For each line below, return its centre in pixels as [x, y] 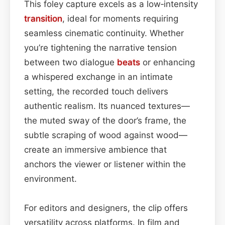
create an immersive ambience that [95, 149]
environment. [50, 179]
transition [43, 18]
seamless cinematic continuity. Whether [104, 33]
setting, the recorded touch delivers [96, 91]
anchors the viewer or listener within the [105, 164]
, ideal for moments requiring [120, 18]
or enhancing [167, 62]
